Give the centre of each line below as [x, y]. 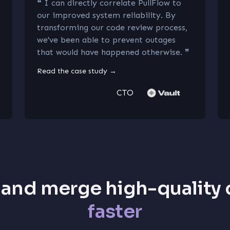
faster [115, 211]
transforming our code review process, [112, 27]
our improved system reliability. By [106, 15]
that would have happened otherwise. [110, 52]
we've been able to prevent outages [106, 40]
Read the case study [72, 71]
